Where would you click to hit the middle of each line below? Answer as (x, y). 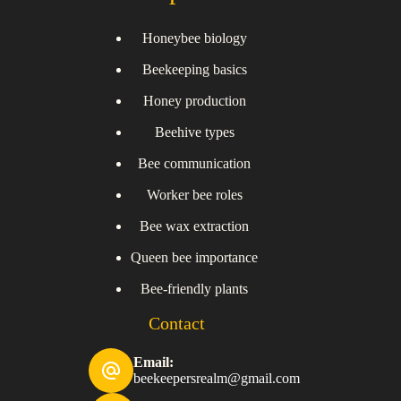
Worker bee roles (194, 194)
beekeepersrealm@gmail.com (217, 378)
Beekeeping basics (194, 69)
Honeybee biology (194, 38)
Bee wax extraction (195, 226)
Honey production (194, 100)
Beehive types (194, 132)
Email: (154, 362)
